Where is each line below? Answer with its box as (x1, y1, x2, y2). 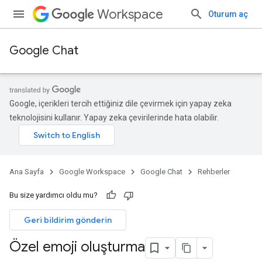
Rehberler (198, 167, 230, 176)
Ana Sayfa (9, 167, 44, 176)
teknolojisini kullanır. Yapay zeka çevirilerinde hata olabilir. (9, 113, 219, 122)
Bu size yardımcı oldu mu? (9, 191, 98, 199)
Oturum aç (208, 9, 248, 19)
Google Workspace (59, 167, 125, 176)
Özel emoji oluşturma (9, 238, 145, 256)
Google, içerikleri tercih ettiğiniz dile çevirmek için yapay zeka (9, 99, 232, 108)
